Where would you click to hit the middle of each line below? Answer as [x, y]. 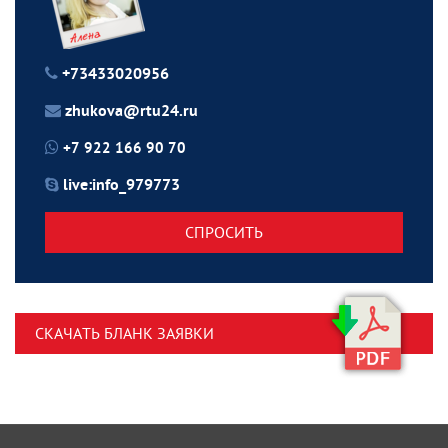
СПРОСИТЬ [224, 231]
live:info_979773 [121, 185]
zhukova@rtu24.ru [131, 111]
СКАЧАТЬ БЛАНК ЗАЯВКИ [124, 332]
